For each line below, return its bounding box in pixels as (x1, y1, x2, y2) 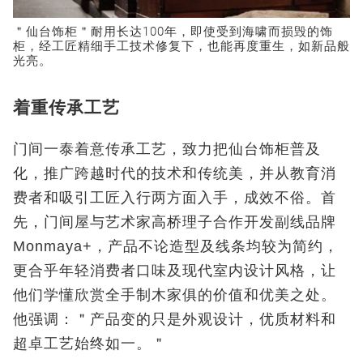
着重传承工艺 (13, 98, 120, 117)
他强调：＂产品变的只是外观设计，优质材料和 (13, 311, 336, 328)
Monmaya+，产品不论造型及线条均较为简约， (13, 238, 339, 255)
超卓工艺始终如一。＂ (13, 335, 167, 352)
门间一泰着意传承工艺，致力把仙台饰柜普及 (13, 141, 321, 158)
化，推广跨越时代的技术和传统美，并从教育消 (13, 165, 336, 182)
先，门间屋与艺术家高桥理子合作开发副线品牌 (13, 214, 336, 231)
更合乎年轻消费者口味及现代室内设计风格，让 (13, 263, 336, 280)
